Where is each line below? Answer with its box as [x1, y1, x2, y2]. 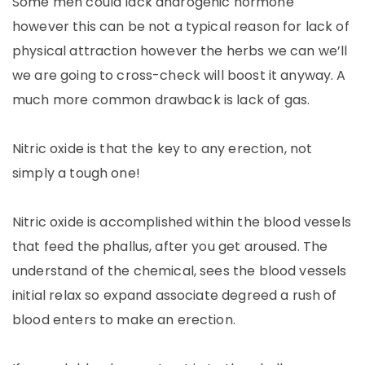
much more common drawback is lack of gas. [12, 90, 310, 109]
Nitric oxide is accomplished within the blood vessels [12, 213, 351, 231]
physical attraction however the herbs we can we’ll [12, 42, 348, 60]
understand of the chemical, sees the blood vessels [12, 262, 347, 280]
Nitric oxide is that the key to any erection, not [12, 139, 313, 158]
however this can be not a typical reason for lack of [12, 17, 350, 36]
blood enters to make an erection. [12, 310, 235, 329]
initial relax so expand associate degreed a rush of [12, 286, 337, 305]
